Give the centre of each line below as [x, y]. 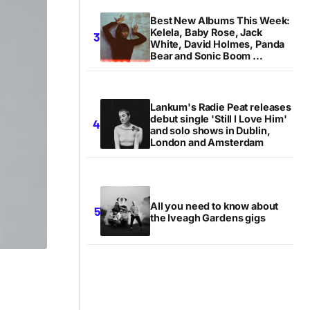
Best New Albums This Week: [220, 20]
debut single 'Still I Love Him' [219, 119]
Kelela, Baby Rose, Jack [206, 32]
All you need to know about [215, 206]
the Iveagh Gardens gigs [208, 218]
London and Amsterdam [207, 143]
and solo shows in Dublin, [210, 131]
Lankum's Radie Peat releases [221, 107]
